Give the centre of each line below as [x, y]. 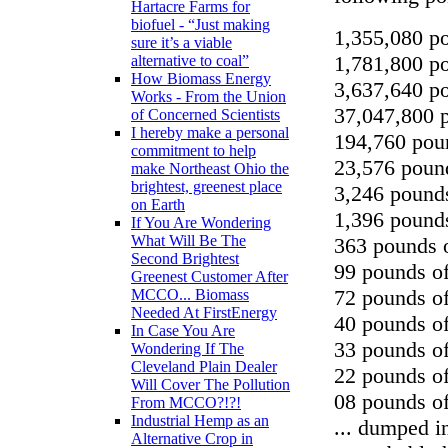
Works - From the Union [208, 97]
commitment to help [193, 151]
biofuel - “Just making [200, 25]
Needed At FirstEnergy [204, 313]
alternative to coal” [190, 61]
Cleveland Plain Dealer [204, 367]
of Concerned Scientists [205, 115]
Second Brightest [185, 259]
